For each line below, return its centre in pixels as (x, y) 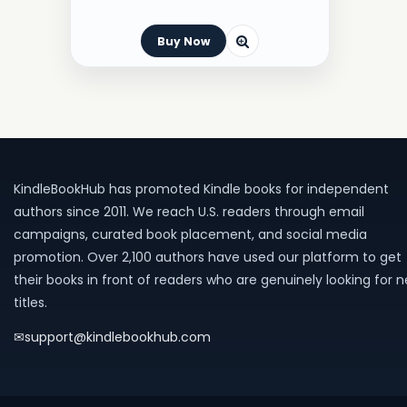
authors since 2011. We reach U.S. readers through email (189, 212)
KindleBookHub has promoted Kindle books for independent (201, 189)
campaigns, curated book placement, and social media (190, 234)
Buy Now (183, 41)
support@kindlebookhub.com (118, 337)
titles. (30, 303)
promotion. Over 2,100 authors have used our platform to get (208, 257)
